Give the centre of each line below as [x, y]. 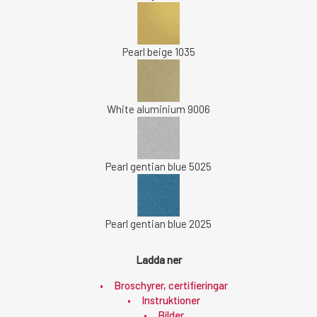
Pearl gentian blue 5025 [158, 166]
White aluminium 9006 [158, 109]
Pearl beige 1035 [158, 52]
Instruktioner [171, 300]
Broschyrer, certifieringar [171, 285]
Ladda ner [158, 260]
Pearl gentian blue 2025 [158, 224]
